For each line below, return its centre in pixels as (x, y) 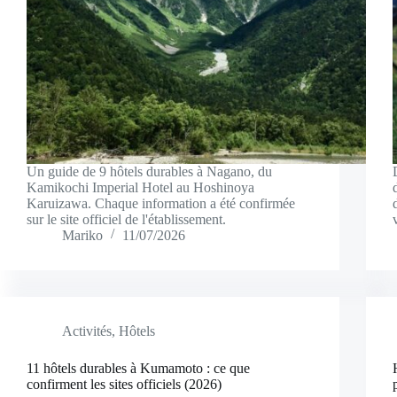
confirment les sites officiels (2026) (124, 384)
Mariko (82, 235)
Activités (87, 331)
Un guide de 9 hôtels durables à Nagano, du (149, 171)
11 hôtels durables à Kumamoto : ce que (138, 368)
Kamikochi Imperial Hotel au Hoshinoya (140, 187)
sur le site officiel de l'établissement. (126, 219)
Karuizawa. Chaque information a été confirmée (161, 203)
